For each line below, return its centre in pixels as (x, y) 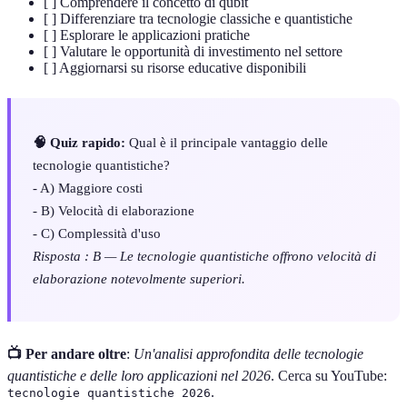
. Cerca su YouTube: (329, 375)
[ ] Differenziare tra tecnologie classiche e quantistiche (198, 19)
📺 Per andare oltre (67, 353)
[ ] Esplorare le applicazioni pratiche (147, 35)
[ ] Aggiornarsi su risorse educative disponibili (175, 68)
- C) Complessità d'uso (97, 233)
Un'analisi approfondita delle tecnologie (248, 353)
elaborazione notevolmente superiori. (139, 278)
